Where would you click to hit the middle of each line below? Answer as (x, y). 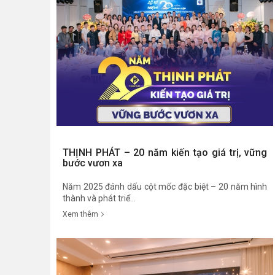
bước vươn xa (93, 163)
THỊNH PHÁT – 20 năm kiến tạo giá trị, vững (165, 153)
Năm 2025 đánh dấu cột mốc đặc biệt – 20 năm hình (165, 187)
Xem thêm (80, 215)
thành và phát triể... (99, 199)
